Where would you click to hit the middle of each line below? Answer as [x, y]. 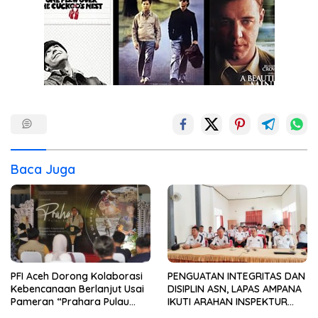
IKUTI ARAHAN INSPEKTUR [227, 302]
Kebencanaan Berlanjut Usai [77, 289]
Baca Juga [43, 169]
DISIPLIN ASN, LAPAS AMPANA [235, 289]
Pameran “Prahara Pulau [70, 302]
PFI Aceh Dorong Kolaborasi [77, 276]
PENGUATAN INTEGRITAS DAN [236, 276]
